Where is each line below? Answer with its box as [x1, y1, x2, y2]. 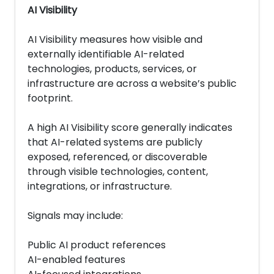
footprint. [28, 91, 73, 105]
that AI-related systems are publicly [28, 135, 202, 149]
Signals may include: [28, 209, 123, 223]
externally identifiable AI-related [28, 47, 184, 61]
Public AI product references [28, 238, 166, 252]
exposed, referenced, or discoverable [28, 150, 207, 164]
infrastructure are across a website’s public [28, 76, 237, 91]
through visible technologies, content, [28, 165, 208, 179]
